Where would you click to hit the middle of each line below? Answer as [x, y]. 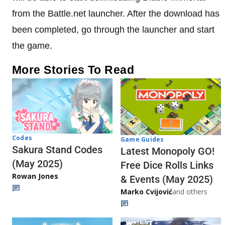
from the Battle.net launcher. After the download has [116, 14]
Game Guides [142, 139]
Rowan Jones [35, 176]
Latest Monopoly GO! [167, 151]
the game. [32, 46]
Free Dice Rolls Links [167, 165]
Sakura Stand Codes [57, 150]
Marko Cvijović [146, 191]
